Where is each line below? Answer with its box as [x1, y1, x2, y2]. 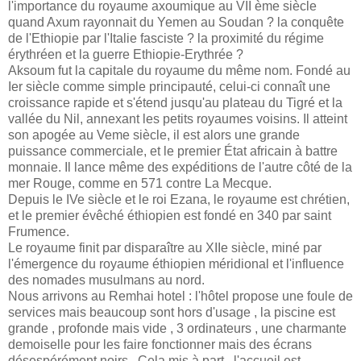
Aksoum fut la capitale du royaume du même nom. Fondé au [8, 64, 351, 78]
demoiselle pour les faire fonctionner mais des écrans [8, 338, 312, 352]
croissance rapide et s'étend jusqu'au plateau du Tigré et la [8, 96, 342, 110]
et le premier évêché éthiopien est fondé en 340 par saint [8, 209, 331, 223]
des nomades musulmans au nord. [8, 273, 205, 288]
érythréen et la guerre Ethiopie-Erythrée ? [8, 48, 243, 62]
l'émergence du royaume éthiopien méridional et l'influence [8, 257, 344, 272]
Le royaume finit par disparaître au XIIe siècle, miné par [8, 241, 322, 255]
